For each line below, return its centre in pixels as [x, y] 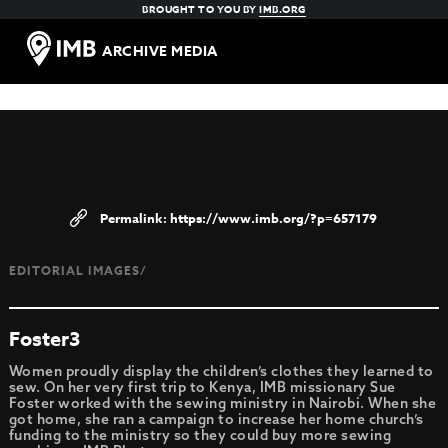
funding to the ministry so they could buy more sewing [200, 435]
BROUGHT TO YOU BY [201, 9]
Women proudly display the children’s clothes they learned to [221, 371]
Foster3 [44, 338]
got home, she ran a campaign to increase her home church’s [216, 419]
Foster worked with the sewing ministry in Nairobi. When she [222, 403]
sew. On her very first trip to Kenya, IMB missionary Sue [202, 387]
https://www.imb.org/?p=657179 [274, 218]
